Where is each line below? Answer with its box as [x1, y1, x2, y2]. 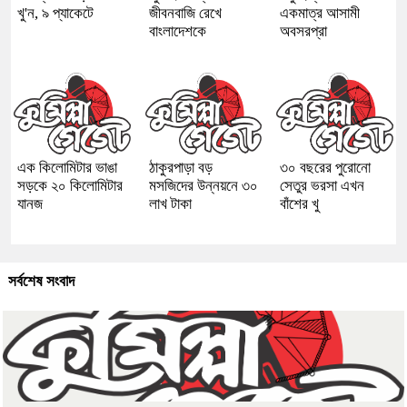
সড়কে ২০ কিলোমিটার [17, 176, 123, 194]
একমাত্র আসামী [280, 4, 361, 22]
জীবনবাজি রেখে [148, 4, 222, 22]
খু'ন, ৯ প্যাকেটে [17, 4, 94, 22]
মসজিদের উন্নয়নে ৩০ [148, 176, 258, 194]
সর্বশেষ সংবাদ [8, 272, 74, 290]
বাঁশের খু [280, 194, 320, 213]
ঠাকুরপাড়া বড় [148, 158, 213, 176]
